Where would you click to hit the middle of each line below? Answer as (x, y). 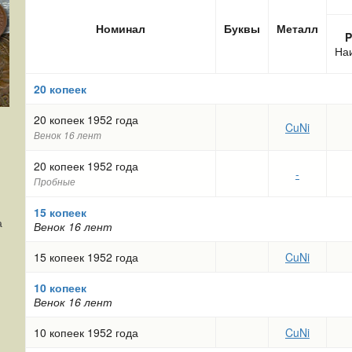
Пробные (55, 181)
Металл (297, 28)
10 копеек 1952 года (86, 332)
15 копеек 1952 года (86, 257)
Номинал (121, 28)
